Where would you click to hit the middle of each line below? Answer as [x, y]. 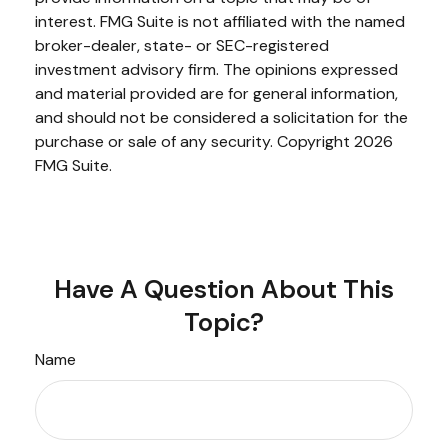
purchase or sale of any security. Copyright [194, 141]
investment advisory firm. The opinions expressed [216, 69]
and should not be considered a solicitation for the [221, 117]
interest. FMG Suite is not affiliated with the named [220, 21]
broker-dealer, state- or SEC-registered [182, 45]
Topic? [224, 322]
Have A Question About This [224, 289]
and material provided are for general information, [216, 93]
